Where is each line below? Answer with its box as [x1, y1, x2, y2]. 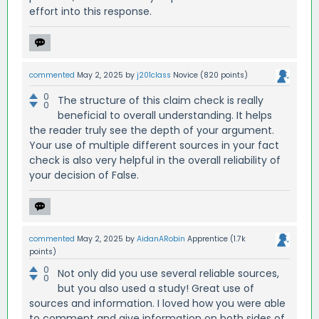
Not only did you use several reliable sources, [58, 266, 279, 281]
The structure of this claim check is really [58, 93, 263, 108]
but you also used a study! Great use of [58, 281, 254, 296]
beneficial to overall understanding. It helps [58, 108, 272, 122]
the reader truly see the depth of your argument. [29, 123, 274, 137]
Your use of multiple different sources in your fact [29, 138, 279, 152]
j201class [137, 69, 171, 80]
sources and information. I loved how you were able [29, 296, 286, 310]
